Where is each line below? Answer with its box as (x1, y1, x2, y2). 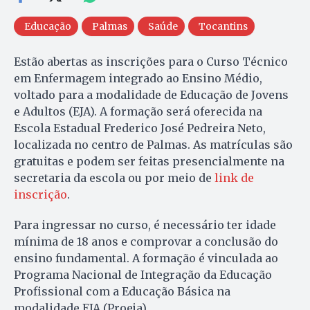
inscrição (14, 187, 67, 201)
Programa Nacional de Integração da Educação (14, 267, 272, 282)
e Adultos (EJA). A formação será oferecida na (14, 104, 262, 118)
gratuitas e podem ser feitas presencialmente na (14, 154, 284, 168)
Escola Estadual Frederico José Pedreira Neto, (14, 120, 266, 135)
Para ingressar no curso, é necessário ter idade (14, 217, 276, 232)
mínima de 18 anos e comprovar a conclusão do (14, 234, 278, 248)
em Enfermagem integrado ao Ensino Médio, (14, 71, 262, 85)
